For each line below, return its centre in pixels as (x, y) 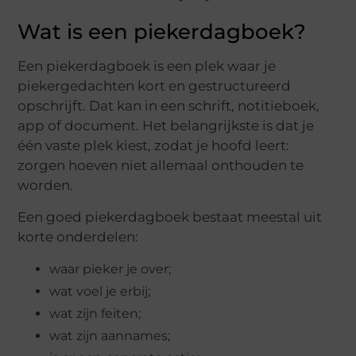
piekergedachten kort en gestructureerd (155, 86)
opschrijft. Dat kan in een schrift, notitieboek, (169, 106)
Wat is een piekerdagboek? (162, 32)
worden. (46, 186)
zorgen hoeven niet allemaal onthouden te (161, 166)
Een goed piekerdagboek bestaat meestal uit (170, 217)
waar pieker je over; (110, 269)
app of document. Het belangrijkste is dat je (166, 126)
